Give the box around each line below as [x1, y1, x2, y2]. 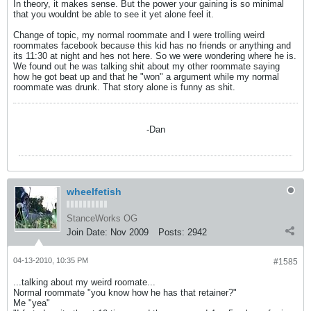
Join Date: [67, 227, 108, 237]
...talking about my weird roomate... [13, 277, 155, 287]
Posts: [158, 227, 185, 237]
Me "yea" [13, 298, 50, 308]
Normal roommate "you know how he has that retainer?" [13, 287, 237, 298]
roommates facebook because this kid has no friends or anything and [13, 40, 291, 51]
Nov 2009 [110, 227, 149, 237]
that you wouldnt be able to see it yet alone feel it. [13, 9, 214, 19]
